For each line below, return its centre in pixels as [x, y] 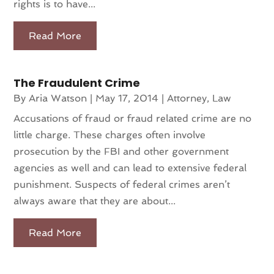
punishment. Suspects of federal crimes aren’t [122, 185]
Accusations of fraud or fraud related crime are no [133, 119]
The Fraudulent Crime [77, 83]
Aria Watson [58, 98]
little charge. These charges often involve [110, 135]
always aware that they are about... [95, 201]
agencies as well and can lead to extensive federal [130, 168]
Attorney [187, 98]
